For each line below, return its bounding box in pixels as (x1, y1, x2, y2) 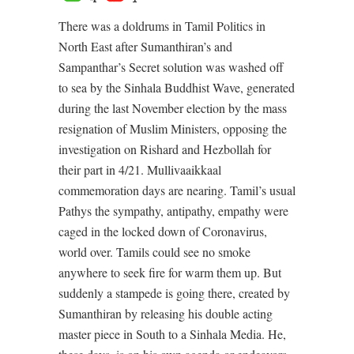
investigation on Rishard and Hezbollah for (58, 140, 271, 157)
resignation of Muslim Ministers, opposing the (58, 119, 287, 137)
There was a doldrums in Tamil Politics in (58, 17, 265, 34)
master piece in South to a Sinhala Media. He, (58, 325, 286, 342)
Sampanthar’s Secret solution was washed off (58, 58, 284, 75)
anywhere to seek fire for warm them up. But (58, 263, 281, 281)
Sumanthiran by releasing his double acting (58, 304, 273, 322)
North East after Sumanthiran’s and (58, 37, 232, 55)
